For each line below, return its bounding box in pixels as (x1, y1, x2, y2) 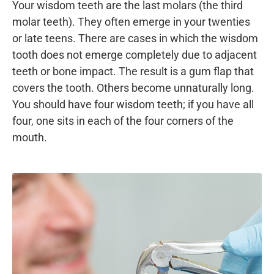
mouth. (12, 131, 47, 144)
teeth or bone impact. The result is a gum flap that (12, 65, 254, 78)
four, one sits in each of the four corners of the (12, 114, 234, 127)
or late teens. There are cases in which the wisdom (12, 32, 258, 45)
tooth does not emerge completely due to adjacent (12, 48, 257, 61)
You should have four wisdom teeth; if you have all (12, 98, 254, 111)
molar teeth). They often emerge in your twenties (12, 15, 250, 28)
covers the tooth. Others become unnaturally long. (12, 81, 254, 94)
